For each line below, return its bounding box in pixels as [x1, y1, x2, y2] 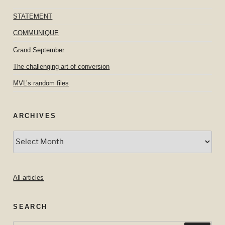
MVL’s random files [13, 79, 69, 87]
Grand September [13, 46, 65, 54]
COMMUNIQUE [13, 29, 59, 37]
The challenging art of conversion [13, 62, 110, 70]
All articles [13, 174, 44, 182]
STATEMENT [13, 13, 53, 21]
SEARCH [13, 202, 48, 210]
